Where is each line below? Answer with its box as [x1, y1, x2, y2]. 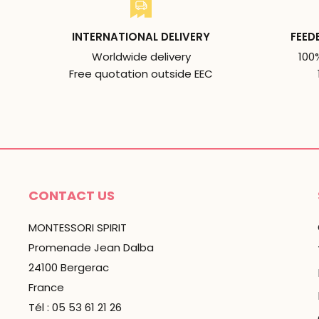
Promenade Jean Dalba [28, 239, 154, 255]
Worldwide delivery [91, 49, 191, 65]
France [28, 279, 64, 295]
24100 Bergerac [28, 259, 109, 275]
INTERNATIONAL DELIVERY [72, 29, 210, 45]
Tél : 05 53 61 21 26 [28, 299, 122, 315]
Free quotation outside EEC [69, 66, 213, 82]
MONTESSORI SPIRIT [28, 219, 127, 235]
